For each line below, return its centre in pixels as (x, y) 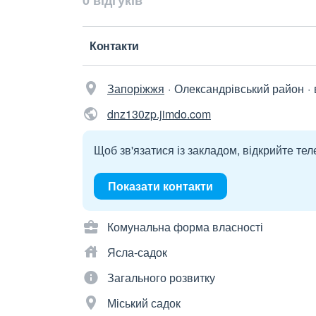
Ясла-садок (137, 252)
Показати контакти (160, 186)
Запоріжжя (136, 89)
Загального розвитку (161, 278)
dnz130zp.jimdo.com (159, 114)
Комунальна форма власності (185, 227)
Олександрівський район (239, 89)
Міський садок (144, 303)
